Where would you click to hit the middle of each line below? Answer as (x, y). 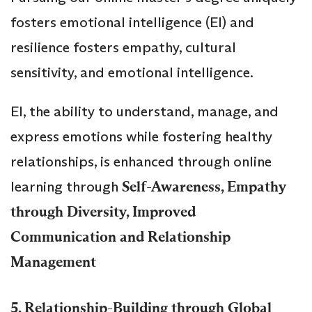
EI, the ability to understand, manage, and (145, 111)
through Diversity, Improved (103, 211)
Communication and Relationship (120, 236)
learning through (66, 186)
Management (53, 262)
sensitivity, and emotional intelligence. (132, 72)
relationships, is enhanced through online (141, 161)
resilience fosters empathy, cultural (123, 47)
